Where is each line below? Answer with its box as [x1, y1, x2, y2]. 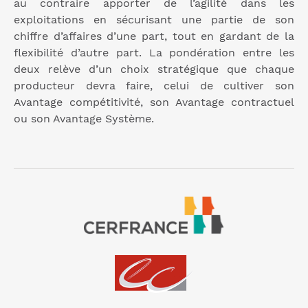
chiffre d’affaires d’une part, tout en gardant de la [14, 30, 294, 43]
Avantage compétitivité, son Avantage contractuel [14, 96, 294, 109]
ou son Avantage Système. [14, 112, 154, 126]
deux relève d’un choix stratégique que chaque [14, 63, 294, 76]
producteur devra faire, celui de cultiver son [14, 79, 294, 93]
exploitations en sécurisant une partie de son [14, 13, 294, 27]
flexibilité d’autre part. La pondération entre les [14, 46, 294, 60]
